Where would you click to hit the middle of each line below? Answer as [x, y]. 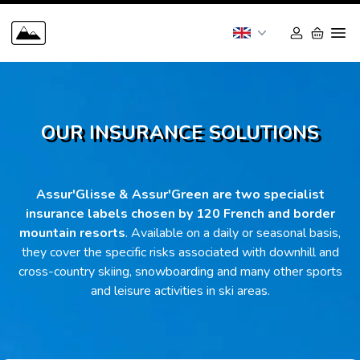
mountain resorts [72, 233]
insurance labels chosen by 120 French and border [180, 214]
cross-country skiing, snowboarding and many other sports [180, 272]
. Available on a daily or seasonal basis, [233, 233]
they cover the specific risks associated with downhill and [180, 252]
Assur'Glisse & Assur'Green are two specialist [180, 194]
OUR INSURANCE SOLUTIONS [180, 133]
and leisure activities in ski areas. [180, 291]
